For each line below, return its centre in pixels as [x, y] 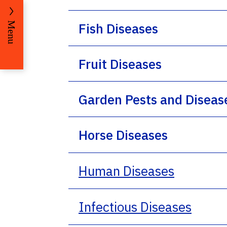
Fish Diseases [118, 28]
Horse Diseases [123, 135]
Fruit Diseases [120, 64]
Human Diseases [126, 171]
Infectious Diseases [135, 206]
